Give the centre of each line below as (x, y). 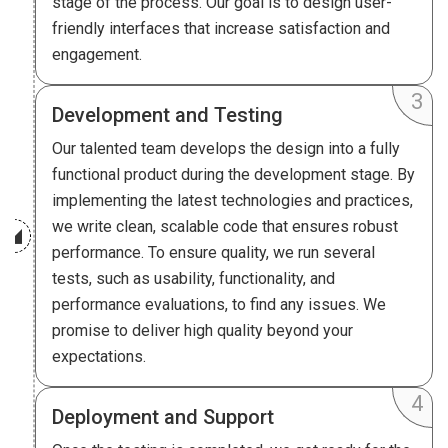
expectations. (99, 357)
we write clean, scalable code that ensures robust (225, 227)
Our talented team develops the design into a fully (226, 149)
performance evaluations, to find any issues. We (219, 305)
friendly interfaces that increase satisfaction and (221, 29)
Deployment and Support (163, 417)
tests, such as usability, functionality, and (193, 279)
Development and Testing (167, 115)
